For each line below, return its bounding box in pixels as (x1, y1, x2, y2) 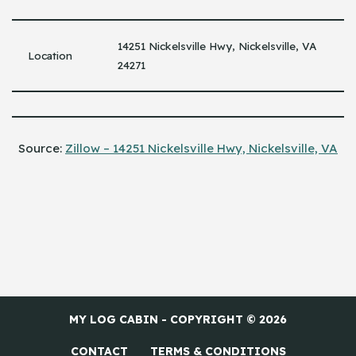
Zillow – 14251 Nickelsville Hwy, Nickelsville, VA (65, 141, 338, 157)
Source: (18, 141, 65, 157)
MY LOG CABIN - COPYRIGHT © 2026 (69, 312, 287, 327)
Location (28, 48, 72, 63)
